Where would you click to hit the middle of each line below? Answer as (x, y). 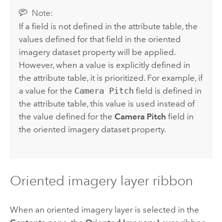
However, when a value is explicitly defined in (105, 65)
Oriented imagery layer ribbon (101, 180)
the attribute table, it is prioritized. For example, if (111, 78)
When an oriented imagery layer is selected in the (104, 210)
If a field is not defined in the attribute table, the (109, 26)
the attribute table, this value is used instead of (107, 103)
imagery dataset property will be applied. (97, 52)
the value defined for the (67, 116)
